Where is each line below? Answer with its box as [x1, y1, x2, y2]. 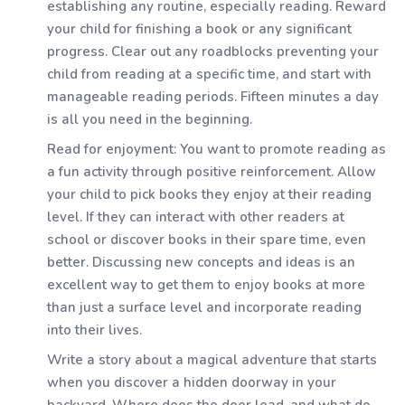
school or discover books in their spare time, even [47, 231, 366, 249]
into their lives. [47, 321, 142, 339]
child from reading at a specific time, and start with [47, 65, 372, 83]
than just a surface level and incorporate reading [47, 298, 362, 316]
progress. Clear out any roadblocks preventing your [47, 42, 379, 61]
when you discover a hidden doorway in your [47, 373, 336, 391]
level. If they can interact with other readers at [47, 208, 344, 226]
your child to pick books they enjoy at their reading [47, 185, 372, 203]
